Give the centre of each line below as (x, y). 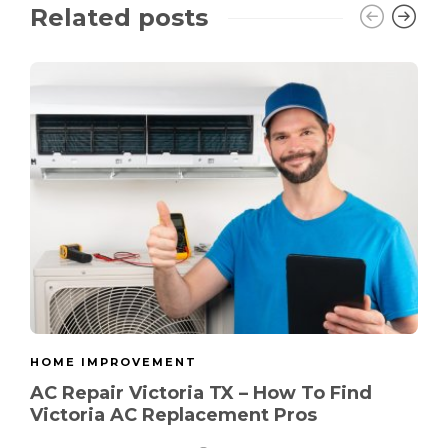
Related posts (119, 18)
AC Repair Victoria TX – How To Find (201, 392)
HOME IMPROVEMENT (113, 361)
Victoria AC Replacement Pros (176, 414)
